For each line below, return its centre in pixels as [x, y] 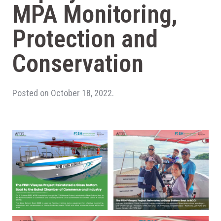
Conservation [78, 64]
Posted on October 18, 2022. [63, 93]
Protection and [85, 39]
